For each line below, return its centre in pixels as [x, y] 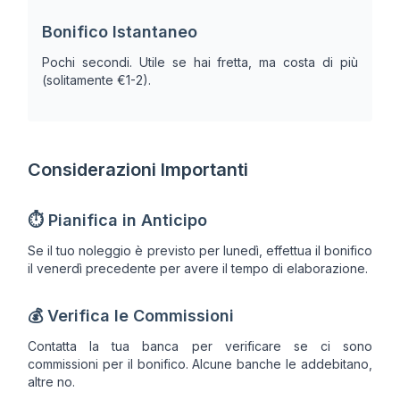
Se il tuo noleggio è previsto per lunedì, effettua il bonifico [200, 250]
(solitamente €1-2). [96, 79]
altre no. [51, 381]
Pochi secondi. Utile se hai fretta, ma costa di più [200, 62]
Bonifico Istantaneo [120, 31]
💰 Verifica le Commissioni [131, 315]
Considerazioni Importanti [138, 169]
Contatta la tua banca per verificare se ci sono [200, 346]
